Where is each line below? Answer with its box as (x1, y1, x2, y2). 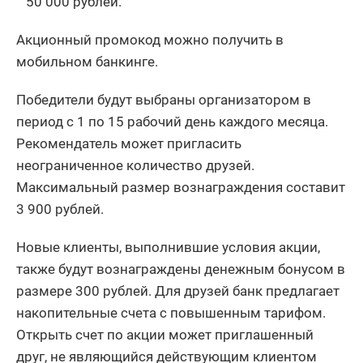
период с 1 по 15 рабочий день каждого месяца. (16, 113, 328, 130)
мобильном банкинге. (16, 53, 158, 70)
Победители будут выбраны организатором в (16, 91, 311, 108)
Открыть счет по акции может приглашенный (16, 326, 314, 343)
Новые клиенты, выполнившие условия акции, (16, 238, 320, 255)
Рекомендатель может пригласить (16, 135, 241, 152)
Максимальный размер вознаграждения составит (16, 178, 345, 195)
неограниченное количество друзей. (16, 156, 254, 173)
